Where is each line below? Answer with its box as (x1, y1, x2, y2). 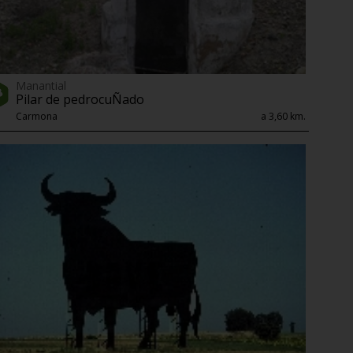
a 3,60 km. (261, 109, 306, 123)
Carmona (16, 109, 58, 123)
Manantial (16, 77, 66, 93)
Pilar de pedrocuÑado (16, 90, 144, 108)
